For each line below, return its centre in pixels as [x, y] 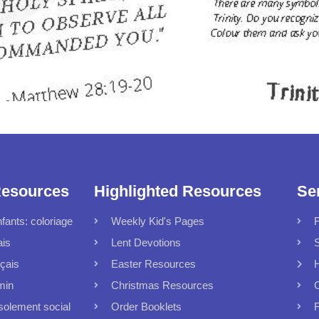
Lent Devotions [146, 242]
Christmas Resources [162, 285]
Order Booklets [146, 306]
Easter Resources [153, 263]
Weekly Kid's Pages [158, 221]
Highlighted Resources [178, 191]
